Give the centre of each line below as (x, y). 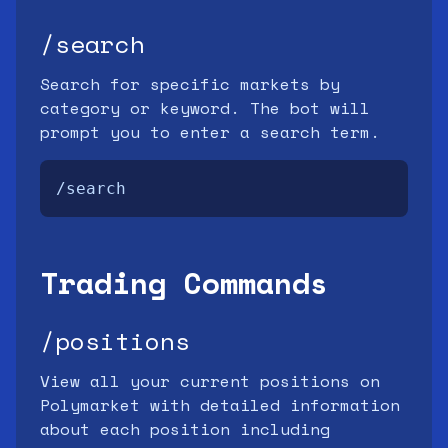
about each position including (185, 429)
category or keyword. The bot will (205, 108)
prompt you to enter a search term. (210, 132)
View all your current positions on (210, 381)
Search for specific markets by (190, 84)
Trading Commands (184, 282)
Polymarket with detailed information (220, 405)
